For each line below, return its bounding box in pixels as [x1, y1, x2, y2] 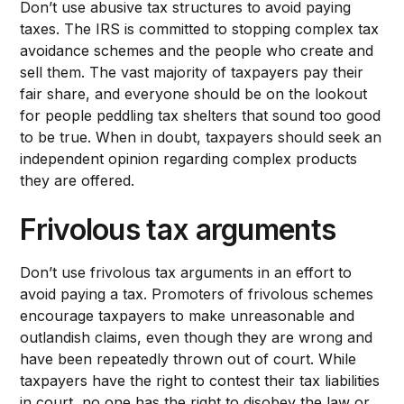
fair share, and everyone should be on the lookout [20, 84, 368, 103]
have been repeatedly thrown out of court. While [20, 349, 357, 368]
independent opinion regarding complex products [20, 149, 358, 168]
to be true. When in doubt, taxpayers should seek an [20, 127, 382, 146]
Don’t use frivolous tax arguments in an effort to [20, 262, 353, 281]
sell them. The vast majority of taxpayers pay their [20, 62, 364, 81]
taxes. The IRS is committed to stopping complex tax [20, 19, 380, 38]
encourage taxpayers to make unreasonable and [20, 306, 355, 325]
